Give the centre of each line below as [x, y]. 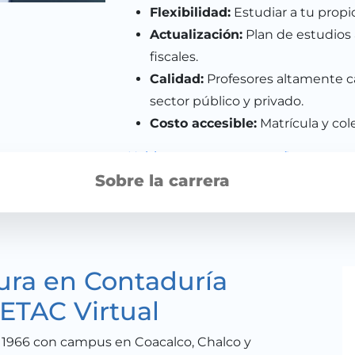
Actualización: [196, 34]
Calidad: [176, 78]
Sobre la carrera [162, 180]
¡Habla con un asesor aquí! [206, 156]
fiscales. [174, 56]
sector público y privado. [226, 101]
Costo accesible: [203, 123]
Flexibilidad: [190, 12]
